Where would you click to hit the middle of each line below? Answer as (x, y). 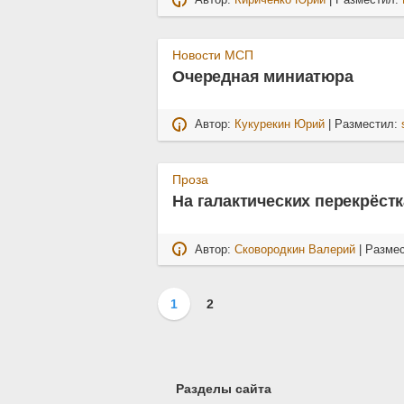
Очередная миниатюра (263, 76)
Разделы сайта (223, 389)
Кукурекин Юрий (280, 125)
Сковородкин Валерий (295, 249)
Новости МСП (213, 55)
